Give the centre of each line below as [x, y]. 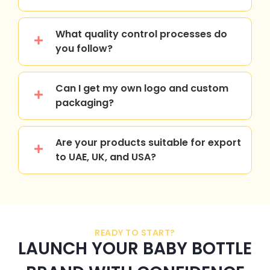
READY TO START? [135, 232]
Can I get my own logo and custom [142, 88]
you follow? [84, 48]
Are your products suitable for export [148, 142]
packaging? [85, 102]
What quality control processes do [141, 34]
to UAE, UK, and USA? [106, 157]
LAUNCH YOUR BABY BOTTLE [135, 248]
